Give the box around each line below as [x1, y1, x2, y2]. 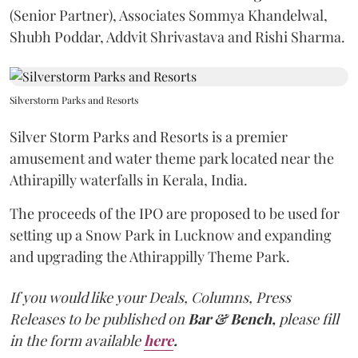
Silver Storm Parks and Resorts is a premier [10, 126, 288, 146]
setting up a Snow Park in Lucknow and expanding [10, 225, 332, 245]
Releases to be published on [10, 308, 185, 328]
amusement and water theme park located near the [10, 148, 334, 168]
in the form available [10, 330, 141, 350]
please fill [279, 308, 339, 328]
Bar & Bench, [185, 308, 279, 328]
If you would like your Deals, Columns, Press [10, 287, 291, 307]
